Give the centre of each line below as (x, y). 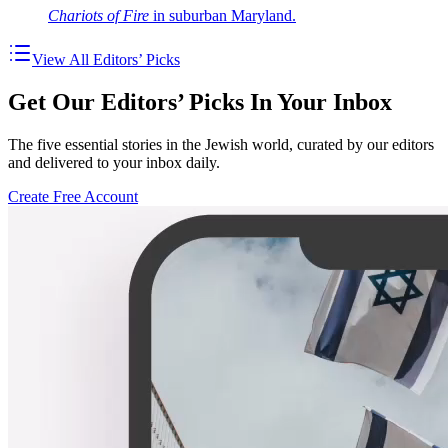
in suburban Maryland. (222, 15)
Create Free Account (73, 196)
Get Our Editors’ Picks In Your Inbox (200, 101)
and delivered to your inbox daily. (114, 162)
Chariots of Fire (98, 15)
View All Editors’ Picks (106, 59)
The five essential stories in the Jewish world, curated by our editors (221, 144)
